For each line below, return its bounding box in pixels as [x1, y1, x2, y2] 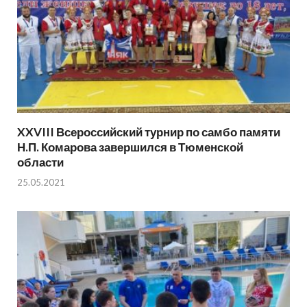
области [17, 155, 64, 170]
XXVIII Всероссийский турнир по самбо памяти [17, 125, 280, 140]
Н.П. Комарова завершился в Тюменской [17, 140, 243, 155]
